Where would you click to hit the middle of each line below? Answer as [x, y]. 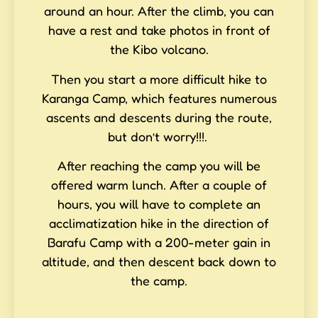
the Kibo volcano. [159, 49]
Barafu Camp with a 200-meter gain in [159, 242]
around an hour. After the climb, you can [159, 11]
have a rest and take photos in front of [159, 30]
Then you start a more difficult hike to [159, 78]
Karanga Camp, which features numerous [159, 98]
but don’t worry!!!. [159, 136]
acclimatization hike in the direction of [159, 223]
